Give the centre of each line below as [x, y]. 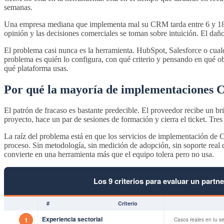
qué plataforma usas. [36, 68]
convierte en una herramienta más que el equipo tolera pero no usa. [109, 154]
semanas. [18, 7]
